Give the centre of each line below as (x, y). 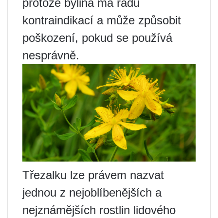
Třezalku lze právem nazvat (93, 175)
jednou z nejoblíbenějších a (92, 193)
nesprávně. (51, 55)
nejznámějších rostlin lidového (99, 210)
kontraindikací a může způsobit (102, 20)
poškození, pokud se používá (97, 38)
